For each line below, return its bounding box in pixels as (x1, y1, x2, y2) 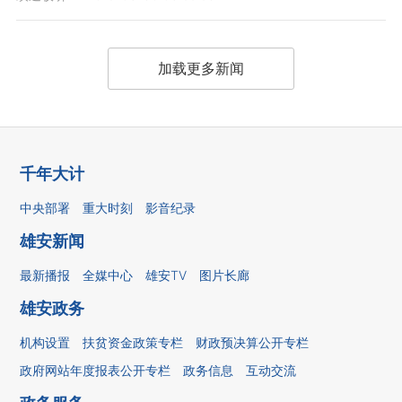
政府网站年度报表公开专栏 (20, 362, 171, 378)
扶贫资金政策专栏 (83, 334, 184, 350)
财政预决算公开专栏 (196, 334, 310, 350)
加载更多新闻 (157, 58, 244, 77)
